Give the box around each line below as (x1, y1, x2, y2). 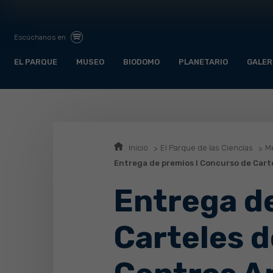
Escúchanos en (14, 32, 68, 41)
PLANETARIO (179, 57, 228, 67)
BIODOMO (123, 57, 160, 67)
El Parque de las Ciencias (160, 143, 253, 152)
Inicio (129, 143, 148, 152)
